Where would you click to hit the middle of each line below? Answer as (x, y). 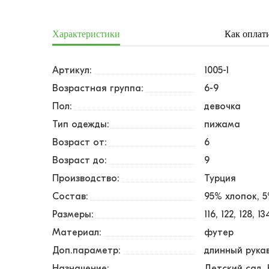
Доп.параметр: (86, 250)
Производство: (86, 178)
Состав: (70, 196)
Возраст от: (80, 142)
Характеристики (86, 34)
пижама (222, 124)
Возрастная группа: (98, 88)
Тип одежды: (81, 124)
